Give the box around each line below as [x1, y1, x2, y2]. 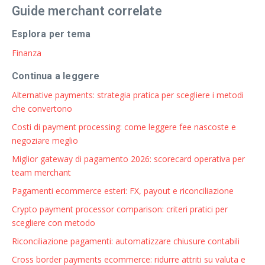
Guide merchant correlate [12, 3, 162, 18]
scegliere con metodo [12, 216, 95, 228]
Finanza [12, 47, 41, 59]
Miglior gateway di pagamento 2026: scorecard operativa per [12, 153, 245, 164]
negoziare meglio [12, 134, 78, 146]
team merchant [12, 166, 71, 178]
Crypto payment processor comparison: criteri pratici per [12, 203, 228, 215]
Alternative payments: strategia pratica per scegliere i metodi [12, 89, 244, 101]
